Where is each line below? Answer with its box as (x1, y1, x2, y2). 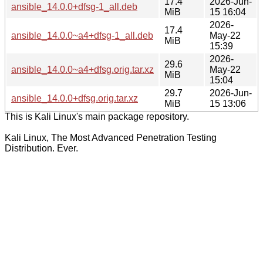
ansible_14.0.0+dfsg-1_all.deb (11, 1, 137, 12)
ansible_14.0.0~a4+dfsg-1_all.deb (11, 30, 153, 41)
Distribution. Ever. (5, 143, 78, 153)
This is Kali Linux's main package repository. (5, 111, 189, 122)
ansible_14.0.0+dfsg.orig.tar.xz (11, 93, 138, 103)
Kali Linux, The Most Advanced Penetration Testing (5, 132, 217, 143)
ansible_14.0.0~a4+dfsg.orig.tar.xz (11, 64, 154, 75)
